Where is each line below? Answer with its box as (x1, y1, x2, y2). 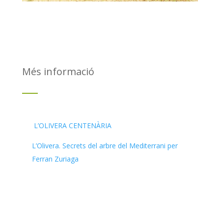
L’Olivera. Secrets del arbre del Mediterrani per (31, 140, 178, 150)
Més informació (22, 64, 94, 78)
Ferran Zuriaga (31, 154, 79, 164)
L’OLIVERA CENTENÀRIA (33, 120, 111, 130)
